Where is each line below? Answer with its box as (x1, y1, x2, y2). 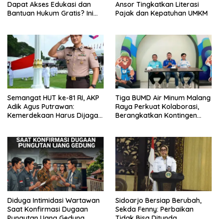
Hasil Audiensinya (7, 17, 64, 26)
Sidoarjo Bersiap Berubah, (115, 196, 201, 205)
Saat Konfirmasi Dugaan (7, 205, 88, 214)
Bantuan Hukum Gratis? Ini (7, 8, 93, 18)
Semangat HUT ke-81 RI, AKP (7, 93, 99, 103)
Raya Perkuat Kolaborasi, (115, 102, 199, 111)
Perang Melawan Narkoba (7, 129, 93, 138)
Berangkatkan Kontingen (115, 111, 197, 120)
